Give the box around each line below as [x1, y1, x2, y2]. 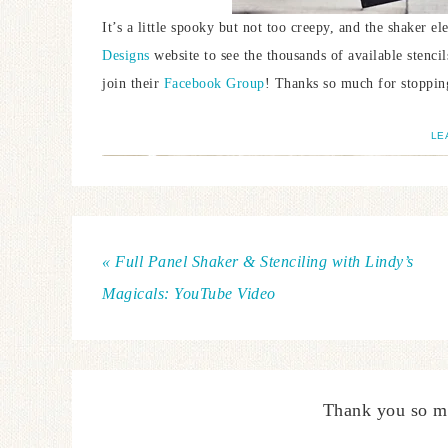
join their [102, 76, 164, 91]
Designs [102, 48, 150, 63]
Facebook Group [163, 76, 265, 91]
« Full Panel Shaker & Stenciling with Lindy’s [102, 253, 414, 270]
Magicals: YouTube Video [102, 285, 276, 302]
